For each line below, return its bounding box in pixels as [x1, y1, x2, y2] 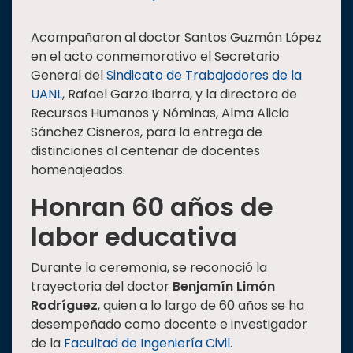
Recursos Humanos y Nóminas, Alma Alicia [31, 104, 289, 123]
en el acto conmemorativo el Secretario [31, 47, 280, 66]
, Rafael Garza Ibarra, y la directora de [62, 85, 297, 104]
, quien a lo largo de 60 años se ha [98, 296, 304, 315]
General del [31, 66, 106, 85]
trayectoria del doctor [31, 277, 173, 296]
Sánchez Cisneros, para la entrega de [31, 123, 262, 142]
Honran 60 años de [31, 189, 273, 225]
